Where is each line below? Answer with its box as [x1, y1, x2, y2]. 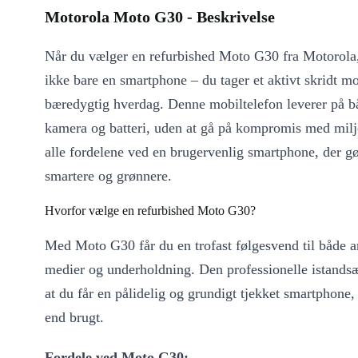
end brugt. [45, 309, 104, 326]
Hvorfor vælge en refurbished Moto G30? [45, 204, 256, 218]
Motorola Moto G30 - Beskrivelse [45, 8, 275, 26]
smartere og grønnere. [45, 168, 172, 185]
